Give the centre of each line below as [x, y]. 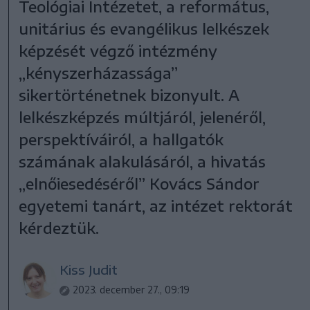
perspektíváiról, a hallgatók [121, 139]
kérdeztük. [59, 227]
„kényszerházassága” [99, 72]
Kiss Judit [89, 269]
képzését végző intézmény [118, 50]
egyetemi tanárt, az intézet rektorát [156, 205]
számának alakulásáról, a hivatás [143, 161]
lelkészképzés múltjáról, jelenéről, [143, 117]
